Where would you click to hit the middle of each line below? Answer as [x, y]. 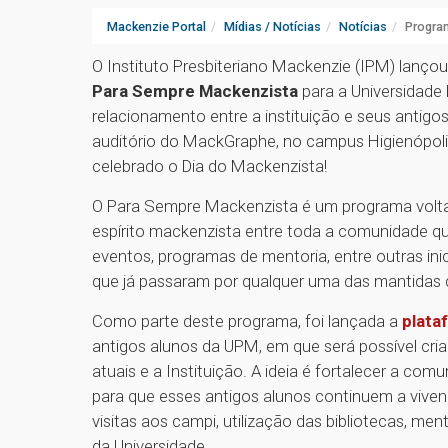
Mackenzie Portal [156, 27]
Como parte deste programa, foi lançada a [245, 321]
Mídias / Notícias [272, 27]
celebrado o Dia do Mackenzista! [211, 166]
